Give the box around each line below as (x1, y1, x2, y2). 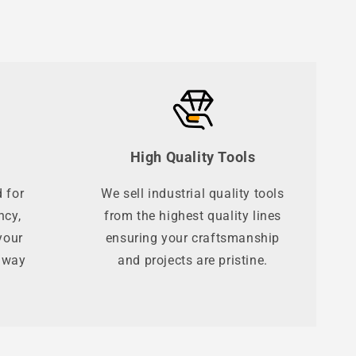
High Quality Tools (130, 149, 256, 166)
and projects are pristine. (118, 253, 268, 269)
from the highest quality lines (103, 208, 281, 224)
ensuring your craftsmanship (105, 230, 281, 246)
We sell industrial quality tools (101, 186, 284, 202)
